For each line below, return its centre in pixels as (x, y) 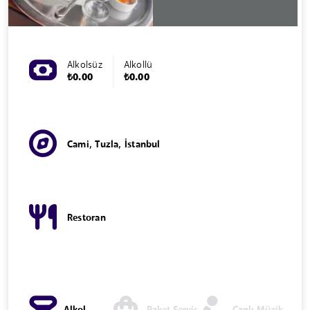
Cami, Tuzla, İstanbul (114, 145)
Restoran (86, 218)
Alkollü (138, 65)
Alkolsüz (85, 65)
